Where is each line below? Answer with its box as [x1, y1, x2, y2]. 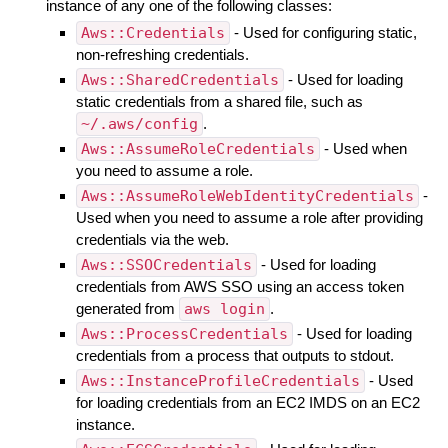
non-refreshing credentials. [75, 45, 249, 63]
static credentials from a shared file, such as [75, 92, 363, 110]
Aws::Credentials [80, 23, 225, 42]
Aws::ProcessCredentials [80, 324, 288, 343]
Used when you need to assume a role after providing [75, 208, 423, 226]
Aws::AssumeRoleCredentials [80, 139, 315, 158]
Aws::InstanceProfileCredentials [80, 371, 360, 390]
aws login [183, 299, 265, 318]
